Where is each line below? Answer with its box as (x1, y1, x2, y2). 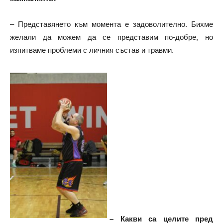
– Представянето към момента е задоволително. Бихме (10, 19, 213, 28)
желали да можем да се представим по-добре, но (10, 32, 213, 41)
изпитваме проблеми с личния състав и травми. (10, 45, 174, 54)
